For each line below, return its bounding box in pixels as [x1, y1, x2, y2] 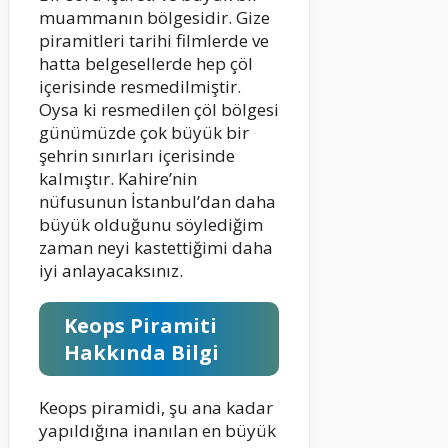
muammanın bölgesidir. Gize [39, 6, 270, 30]
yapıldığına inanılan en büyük [39, 419, 276, 443]
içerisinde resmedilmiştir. [39, 75, 241, 99]
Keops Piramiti [64, 312, 217, 340]
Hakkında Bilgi [64, 339, 219, 367]
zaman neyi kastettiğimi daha [39, 236, 273, 260]
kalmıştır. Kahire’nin [39, 167, 197, 191]
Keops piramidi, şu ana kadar [39, 396, 273, 420]
